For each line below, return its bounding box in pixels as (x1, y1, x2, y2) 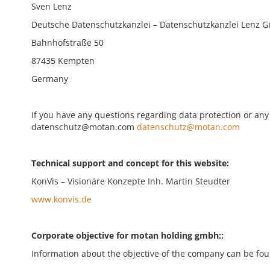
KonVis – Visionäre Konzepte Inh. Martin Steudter (31, 175, 230, 187)
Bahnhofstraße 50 (31, 37, 104, 48)
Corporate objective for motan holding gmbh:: (31, 230, 224, 241)
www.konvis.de (31, 193, 92, 205)
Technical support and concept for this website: (31, 157, 229, 169)
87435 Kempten (31, 55, 95, 66)
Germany (31, 73, 68, 84)
